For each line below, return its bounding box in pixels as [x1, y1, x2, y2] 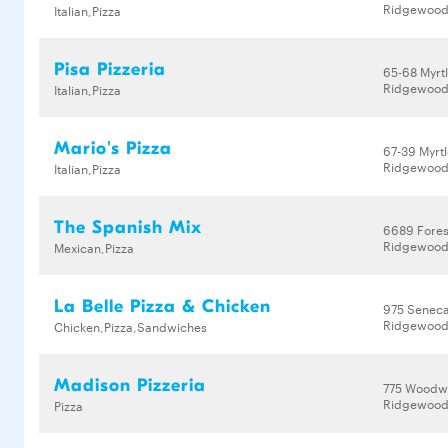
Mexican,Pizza [54, 238, 134, 256]
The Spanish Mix [54, 217, 202, 238]
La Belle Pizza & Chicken [54, 296, 271, 317]
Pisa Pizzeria [54, 59, 166, 80]
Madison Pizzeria [54, 375, 206, 396]
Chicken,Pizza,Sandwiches [54, 317, 207, 335]
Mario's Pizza [54, 138, 172, 159]
